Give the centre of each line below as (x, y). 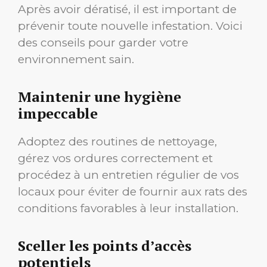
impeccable (58, 114)
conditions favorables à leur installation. (128, 209)
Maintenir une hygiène (100, 97)
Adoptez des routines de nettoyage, (117, 142)
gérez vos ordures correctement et (115, 159)
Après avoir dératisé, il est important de (127, 10)
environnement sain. (76, 60)
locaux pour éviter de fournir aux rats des (133, 192)
